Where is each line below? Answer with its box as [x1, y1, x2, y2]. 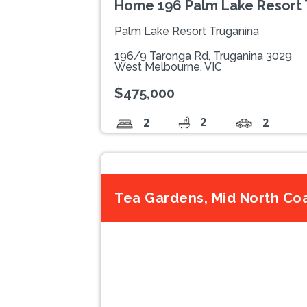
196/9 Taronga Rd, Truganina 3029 [114, 49, 292, 62]
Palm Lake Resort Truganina [114, 24, 259, 38]
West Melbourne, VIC [114, 60, 222, 73]
